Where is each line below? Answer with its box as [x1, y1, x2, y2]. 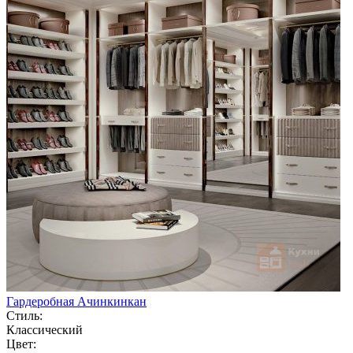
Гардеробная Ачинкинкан [6, 294, 147, 308]
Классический [6, 322, 83, 336]
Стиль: [6, 308, 43, 322]
